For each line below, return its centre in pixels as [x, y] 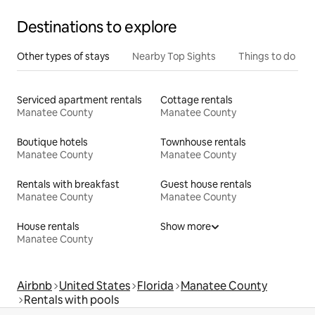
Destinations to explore [97, 27]
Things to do [267, 56]
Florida [155, 285]
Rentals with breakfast [68, 184]
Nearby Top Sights [174, 56]
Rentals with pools [71, 300]
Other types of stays [63, 56]
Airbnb [34, 285]
